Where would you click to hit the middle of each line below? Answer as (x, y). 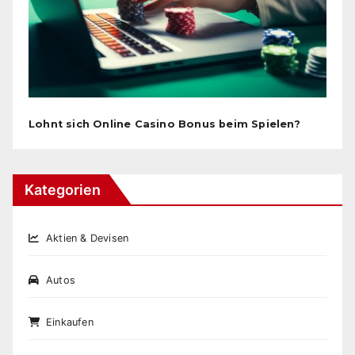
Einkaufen (70, 322)
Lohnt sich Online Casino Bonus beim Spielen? (164, 124)
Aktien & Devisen (88, 238)
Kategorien (63, 189)
